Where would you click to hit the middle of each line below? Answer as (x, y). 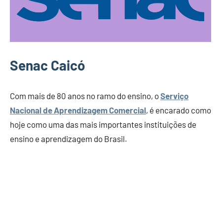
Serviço (174, 96)
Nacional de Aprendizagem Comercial (78, 110)
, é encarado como (179, 110)
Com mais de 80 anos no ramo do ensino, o (85, 96)
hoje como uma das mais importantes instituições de (103, 124)
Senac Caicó (47, 65)
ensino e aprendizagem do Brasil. (69, 139)
